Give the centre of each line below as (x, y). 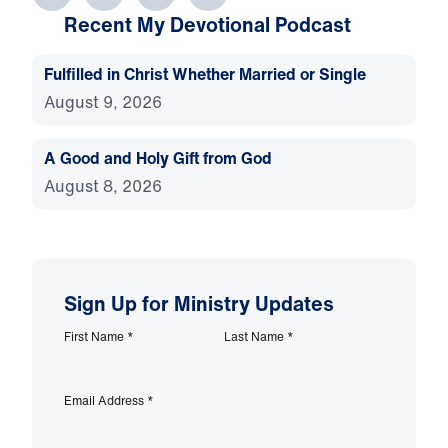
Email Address (105, 401)
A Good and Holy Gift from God (158, 158)
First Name (95, 337)
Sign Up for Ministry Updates (199, 304)
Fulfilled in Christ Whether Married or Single (205, 74)
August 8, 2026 (103, 186)
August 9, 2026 (103, 102)
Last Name (255, 337)
